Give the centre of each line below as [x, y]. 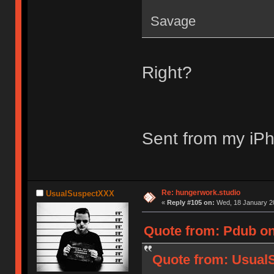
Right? [167, 73]
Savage [173, 21]
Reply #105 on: [191, 202]
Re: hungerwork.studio [201, 192]
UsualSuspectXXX [80, 194]
